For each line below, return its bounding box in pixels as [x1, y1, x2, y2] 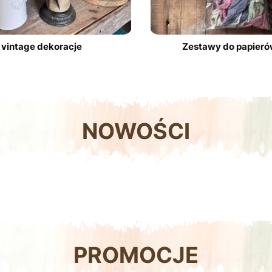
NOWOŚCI [82, 117, 190, 144]
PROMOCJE [73, 241, 199, 268]
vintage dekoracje [1, 40, 84, 52]
